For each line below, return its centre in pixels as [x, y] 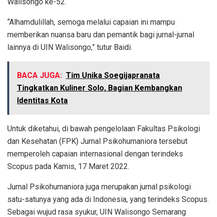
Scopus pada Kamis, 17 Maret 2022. [68, 166]
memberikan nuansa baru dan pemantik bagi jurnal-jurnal [101, 34]
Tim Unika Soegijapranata [113, 75]
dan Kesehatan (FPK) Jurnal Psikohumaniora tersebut [97, 141]
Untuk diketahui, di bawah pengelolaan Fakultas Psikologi [104, 128]
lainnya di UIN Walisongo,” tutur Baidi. [70, 47]
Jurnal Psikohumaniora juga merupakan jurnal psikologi [99, 186]
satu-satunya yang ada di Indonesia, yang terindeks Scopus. [108, 199]
